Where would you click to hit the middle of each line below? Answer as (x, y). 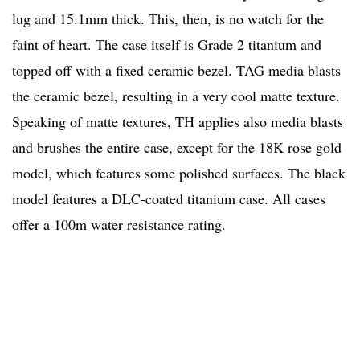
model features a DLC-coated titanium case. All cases (169, 199)
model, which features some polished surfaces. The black (179, 173)
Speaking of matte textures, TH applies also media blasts (178, 122)
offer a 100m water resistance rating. (119, 225)
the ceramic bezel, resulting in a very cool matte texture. (176, 96)
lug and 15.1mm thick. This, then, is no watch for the (168, 19)
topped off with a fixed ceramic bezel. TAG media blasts (176, 70)
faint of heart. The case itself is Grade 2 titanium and (167, 45)
